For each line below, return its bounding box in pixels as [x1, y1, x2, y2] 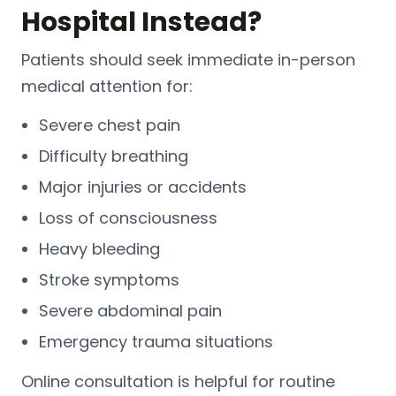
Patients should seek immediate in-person [21, 48, 355, 71]
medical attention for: [21, 74, 193, 97]
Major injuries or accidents [39, 175, 247, 198]
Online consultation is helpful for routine [21, 369, 335, 392]
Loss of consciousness [39, 206, 217, 229]
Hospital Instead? [21, 3, 262, 41]
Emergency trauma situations [39, 330, 273, 353]
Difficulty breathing [39, 144, 188, 167]
